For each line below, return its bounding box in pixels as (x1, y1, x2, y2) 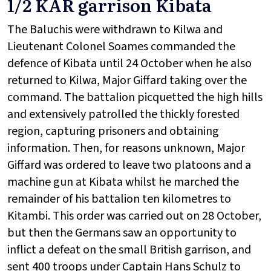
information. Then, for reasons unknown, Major (7, 140, 245, 157)
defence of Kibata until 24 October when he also (7, 55, 252, 73)
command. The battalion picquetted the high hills (7, 89, 263, 106)
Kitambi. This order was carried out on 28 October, (7, 207, 261, 225)
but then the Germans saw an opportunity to (7, 224, 237, 242)
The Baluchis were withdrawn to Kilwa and (7, 21, 223, 39)
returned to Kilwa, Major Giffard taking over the (7, 72, 247, 90)
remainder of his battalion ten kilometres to (7, 191, 231, 208)
